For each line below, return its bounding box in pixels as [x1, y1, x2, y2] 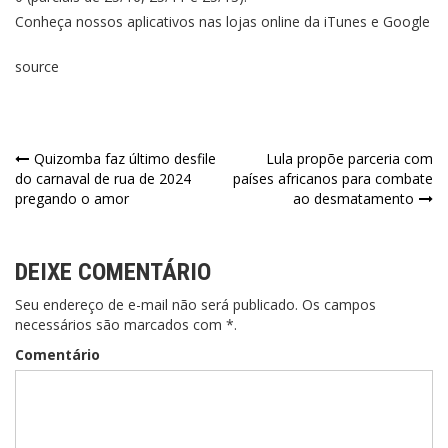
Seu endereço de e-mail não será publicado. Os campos [15, 295, 376, 314]
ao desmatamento [293, 189, 414, 208]
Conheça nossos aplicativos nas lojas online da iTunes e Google [15, 12, 430, 31]
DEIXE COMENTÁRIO [15, 258, 211, 286]
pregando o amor [15, 189, 129, 208]
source [15, 57, 59, 76]
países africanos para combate [233, 169, 433, 188]
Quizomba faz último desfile [34, 149, 216, 168]
